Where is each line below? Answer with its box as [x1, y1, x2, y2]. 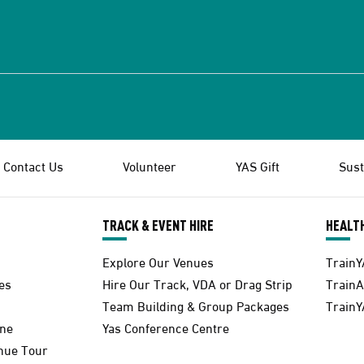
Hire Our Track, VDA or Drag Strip [102, 273, 292, 292]
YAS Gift [236, 155, 279, 175]
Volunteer [123, 155, 176, 175]
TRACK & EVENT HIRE [102, 214, 214, 234]
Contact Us [3, 155, 63, 175]
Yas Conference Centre [102, 317, 229, 336]
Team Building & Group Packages [102, 295, 289, 314]
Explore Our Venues [102, 251, 214, 271]
